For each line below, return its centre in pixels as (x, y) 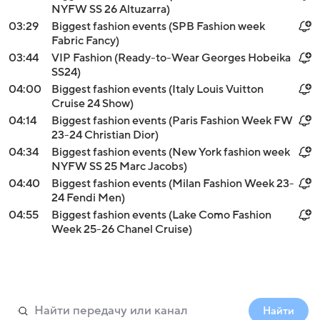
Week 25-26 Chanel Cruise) (122, 229)
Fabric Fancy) (85, 41)
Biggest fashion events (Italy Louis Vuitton (157, 89)
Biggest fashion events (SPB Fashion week (158, 26)
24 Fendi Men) (88, 198)
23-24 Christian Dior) (105, 135)
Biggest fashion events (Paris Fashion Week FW (172, 121)
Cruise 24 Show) (92, 104)
